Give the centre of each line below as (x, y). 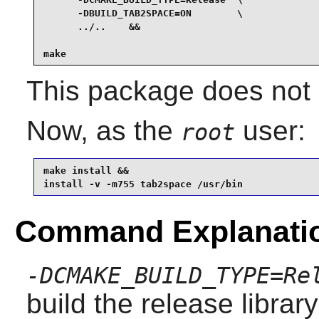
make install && (86, 170)
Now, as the (103, 131)
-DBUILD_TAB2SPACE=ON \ (143, 13)
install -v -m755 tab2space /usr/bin (143, 184)
